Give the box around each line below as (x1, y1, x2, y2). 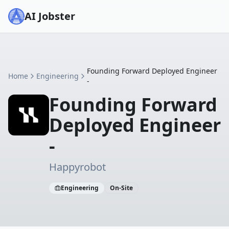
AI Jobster (25, 9, 75, 23)
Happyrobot (49, 160, 106, 174)
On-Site (110, 184, 133, 192)
